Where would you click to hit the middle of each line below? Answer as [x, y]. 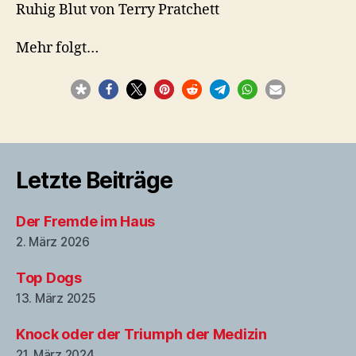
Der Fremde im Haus [86, 221]
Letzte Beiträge [94, 180]
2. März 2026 [53, 242]
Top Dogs [49, 278]
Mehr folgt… [57, 48]
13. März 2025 [56, 298]
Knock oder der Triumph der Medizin [141, 334]
